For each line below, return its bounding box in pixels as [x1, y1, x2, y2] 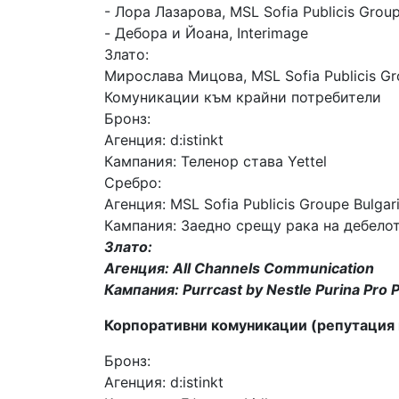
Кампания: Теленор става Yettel [104, 151, 327, 170]
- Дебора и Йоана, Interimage [104, 23, 308, 42]
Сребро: [104, 173, 161, 191]
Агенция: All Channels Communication [104, 258, 374, 277]
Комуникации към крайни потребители [104, 87, 381, 106]
